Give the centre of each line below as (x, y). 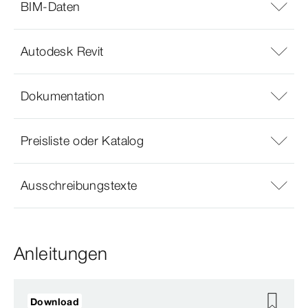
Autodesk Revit (62, 52)
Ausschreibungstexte (79, 186)
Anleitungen (61, 253)
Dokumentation (63, 96)
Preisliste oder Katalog (82, 141)
